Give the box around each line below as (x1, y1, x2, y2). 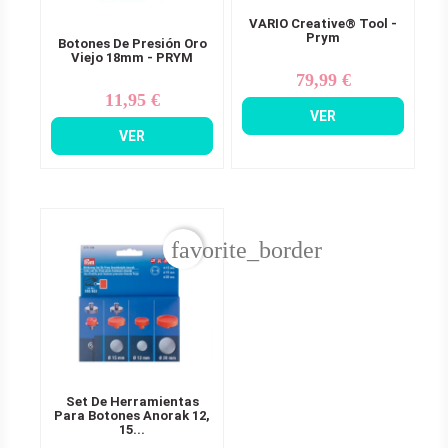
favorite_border (171, 236, 322, 263)
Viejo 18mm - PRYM (71, 49, 193, 65)
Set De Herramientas (65, 393, 199, 409)
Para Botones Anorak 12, (54, 407, 210, 423)
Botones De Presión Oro (57, 35, 207, 51)
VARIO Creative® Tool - (249, 15, 397, 31)
